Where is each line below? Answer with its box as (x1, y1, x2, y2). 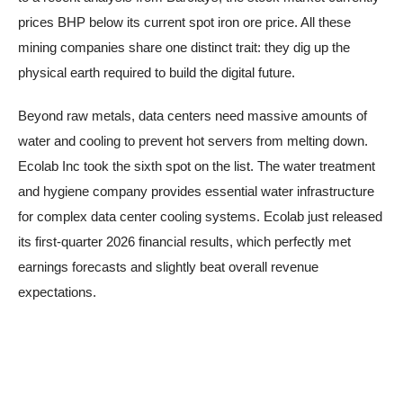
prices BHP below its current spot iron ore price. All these (18, 14, 351, 31)
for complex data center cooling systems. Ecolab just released (18, 209, 382, 225)
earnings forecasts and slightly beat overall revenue (18, 259, 318, 275)
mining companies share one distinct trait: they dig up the (18, 40, 350, 56)
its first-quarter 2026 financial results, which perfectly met (18, 234, 351, 250)
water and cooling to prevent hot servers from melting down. (18, 133, 368, 149)
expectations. (18, 284, 96, 300)
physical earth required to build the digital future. (18, 65, 295, 81)
